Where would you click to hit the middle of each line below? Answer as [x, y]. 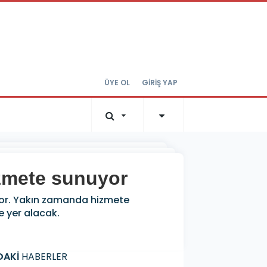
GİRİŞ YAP [160, 83]
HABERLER [43, 257]
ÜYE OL [117, 83]
